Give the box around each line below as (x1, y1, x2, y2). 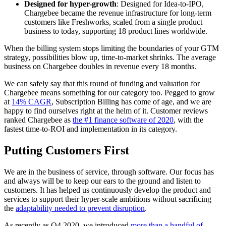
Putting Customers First (4, 143, 129, 157)
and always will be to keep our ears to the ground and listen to (4, 176, 201, 185)
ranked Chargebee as (4, 115, 73, 124)
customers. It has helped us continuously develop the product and (4, 185, 211, 194)
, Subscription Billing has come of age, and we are (51, 97, 211, 106)
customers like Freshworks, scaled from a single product (24, 17, 202, 26)
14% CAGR (12, 97, 51, 106)
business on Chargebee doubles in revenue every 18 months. (4, 62, 198, 71)
